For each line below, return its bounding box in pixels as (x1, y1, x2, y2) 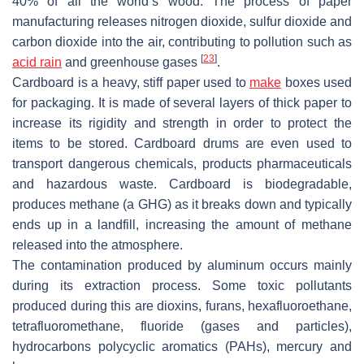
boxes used (281, 75, 352, 89)
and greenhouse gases (62, 54, 201, 69)
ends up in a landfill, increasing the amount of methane (12, 217, 352, 232)
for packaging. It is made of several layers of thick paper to (12, 95, 352, 110)
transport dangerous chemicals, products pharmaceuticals (12, 156, 352, 171)
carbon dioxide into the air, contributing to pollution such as (12, 34, 352, 49)
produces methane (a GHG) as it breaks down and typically (12, 197, 352, 211)
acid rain (12, 54, 62, 69)
